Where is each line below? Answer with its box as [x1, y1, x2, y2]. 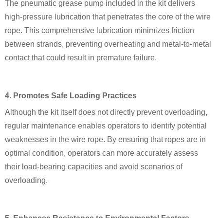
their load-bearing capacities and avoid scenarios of [5, 162, 182, 171]
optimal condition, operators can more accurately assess [5, 148, 198, 157]
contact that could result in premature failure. [5, 53, 157, 62]
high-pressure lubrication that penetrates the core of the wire [5, 12, 211, 21]
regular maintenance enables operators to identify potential [5, 121, 207, 130]
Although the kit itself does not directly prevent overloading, [5, 108, 207, 116]
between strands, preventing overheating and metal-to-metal [5, 39, 211, 48]
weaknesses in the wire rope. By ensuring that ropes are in [5, 135, 206, 144]
